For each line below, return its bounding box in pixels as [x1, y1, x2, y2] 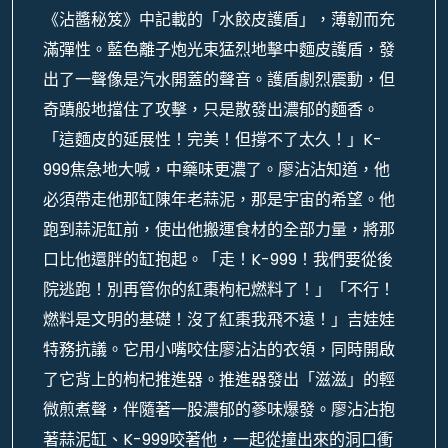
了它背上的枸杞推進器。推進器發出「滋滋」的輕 [43, 368, 395, 391]
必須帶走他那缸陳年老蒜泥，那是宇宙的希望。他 [43, 188, 395, 211]
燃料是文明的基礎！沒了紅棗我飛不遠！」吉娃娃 [43, 308, 395, 331]
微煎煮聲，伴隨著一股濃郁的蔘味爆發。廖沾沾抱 [43, 398, 395, 421]
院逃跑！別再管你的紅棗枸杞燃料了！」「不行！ [43, 278, 395, 301]
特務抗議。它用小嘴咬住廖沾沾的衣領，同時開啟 [43, 338, 395, 361]
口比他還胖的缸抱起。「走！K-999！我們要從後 [43, 248, 393, 271]
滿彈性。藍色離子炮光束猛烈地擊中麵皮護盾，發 [43, 38, 395, 61]
